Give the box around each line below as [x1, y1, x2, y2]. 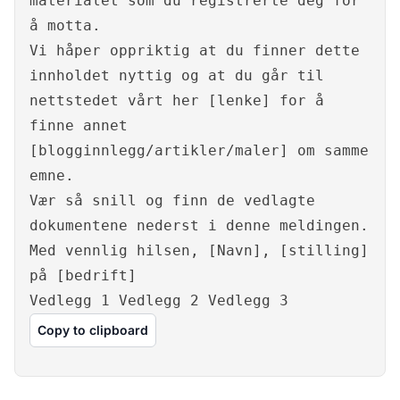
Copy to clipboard [37, 322, 148, 338]
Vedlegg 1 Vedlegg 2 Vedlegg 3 [29, 292, 288, 310]
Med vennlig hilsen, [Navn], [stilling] [29, 242, 369, 260]
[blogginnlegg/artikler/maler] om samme [29, 142, 369, 160]
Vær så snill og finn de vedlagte [29, 192, 315, 210]
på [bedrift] [29, 267, 137, 285]
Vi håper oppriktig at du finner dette [29, 42, 360, 60]
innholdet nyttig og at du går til [29, 67, 324, 85]
